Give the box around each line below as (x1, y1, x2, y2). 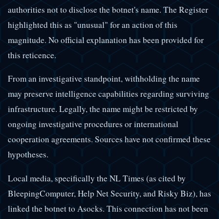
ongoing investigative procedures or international (8, 118, 178, 130)
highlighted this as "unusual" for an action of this (8, 19, 177, 31)
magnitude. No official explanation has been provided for (8, 34, 204, 46)
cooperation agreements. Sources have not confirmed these (8, 133, 211, 145)
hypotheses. (8, 149, 48, 160)
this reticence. (8, 49, 56, 61)
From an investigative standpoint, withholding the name (8, 73, 200, 85)
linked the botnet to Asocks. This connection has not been (8, 202, 208, 214)
